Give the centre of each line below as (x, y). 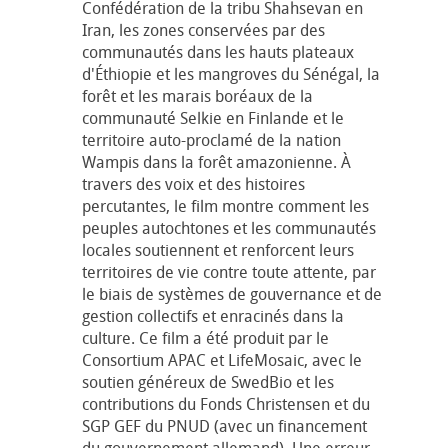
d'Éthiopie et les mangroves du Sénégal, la (231, 73)
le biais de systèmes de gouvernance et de (232, 293)
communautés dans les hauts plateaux (218, 51)
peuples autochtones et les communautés (229, 227)
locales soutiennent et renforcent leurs (218, 249)
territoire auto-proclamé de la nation (211, 139)
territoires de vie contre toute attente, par (229, 271)
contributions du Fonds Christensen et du (226, 403)
